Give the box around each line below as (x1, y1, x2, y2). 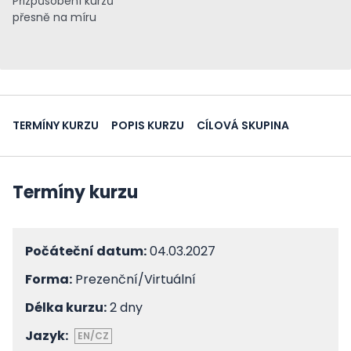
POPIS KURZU (111, 118, 184, 133)
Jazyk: (25, 327, 68, 345)
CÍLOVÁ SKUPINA (197, 118, 289, 133)
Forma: (25, 270, 72, 288)
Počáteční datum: (25, 242, 147, 260)
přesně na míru (13, 9, 96, 25)
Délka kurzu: (25, 299, 107, 317)
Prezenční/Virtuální (72, 270, 196, 288)
